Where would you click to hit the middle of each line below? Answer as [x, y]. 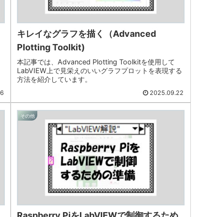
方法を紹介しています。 [54, 79]
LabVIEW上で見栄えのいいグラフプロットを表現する [99, 70]
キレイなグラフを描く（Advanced [86, 33]
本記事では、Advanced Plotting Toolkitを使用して [96, 62]
